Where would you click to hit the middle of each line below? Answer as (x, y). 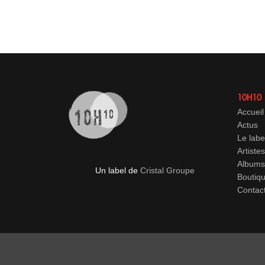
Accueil (251, 112)
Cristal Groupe (167, 170)
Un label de (117, 170)
